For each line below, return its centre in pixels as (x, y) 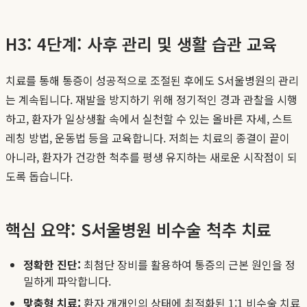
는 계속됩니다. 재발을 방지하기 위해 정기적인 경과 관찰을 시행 (151, 99)
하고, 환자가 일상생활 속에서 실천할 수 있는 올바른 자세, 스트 (149, 118)
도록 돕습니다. (39, 176)
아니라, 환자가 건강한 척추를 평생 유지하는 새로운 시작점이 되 (151, 157)
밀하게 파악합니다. (67, 281)
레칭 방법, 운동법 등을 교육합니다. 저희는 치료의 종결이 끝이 (148, 137)
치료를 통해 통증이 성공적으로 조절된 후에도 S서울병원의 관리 (152, 80)
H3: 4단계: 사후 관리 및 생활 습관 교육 (141, 43)
